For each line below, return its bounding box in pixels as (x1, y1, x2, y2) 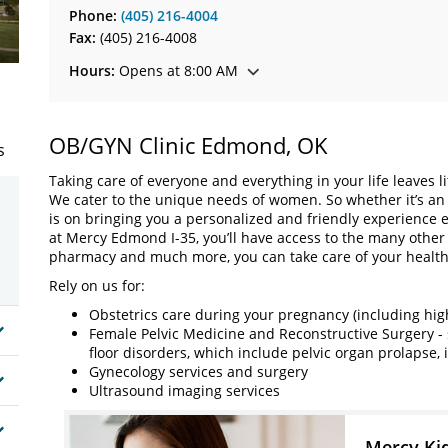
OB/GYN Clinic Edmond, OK (49, 130, 328, 160)
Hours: (69, 61, 115, 80)
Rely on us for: (49, 276, 145, 295)
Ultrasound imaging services (89, 381, 280, 400)
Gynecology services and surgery (89, 362, 308, 381)
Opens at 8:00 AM (115, 61, 238, 80)
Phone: (69, 6, 121, 25)
